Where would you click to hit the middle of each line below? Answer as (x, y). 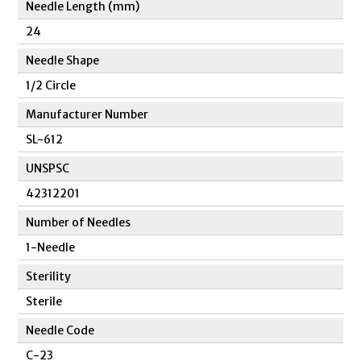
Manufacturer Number (87, 114)
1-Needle (51, 247)
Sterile (44, 301)
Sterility (49, 276)
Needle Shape (63, 60)
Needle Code (60, 330)
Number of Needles (79, 222)
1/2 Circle (51, 85)
